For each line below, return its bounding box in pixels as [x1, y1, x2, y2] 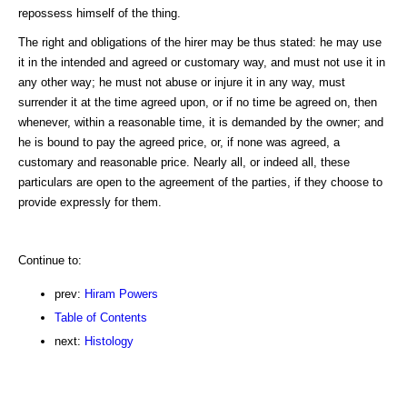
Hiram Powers [84, 286, 158, 301]
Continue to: [18, 253, 82, 267]
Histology [84, 333, 134, 348]
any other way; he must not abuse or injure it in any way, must [18, 74, 345, 89]
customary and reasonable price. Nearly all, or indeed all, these [18, 154, 350, 169]
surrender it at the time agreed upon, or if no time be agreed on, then [18, 94, 377, 109]
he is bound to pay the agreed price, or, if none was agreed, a [18, 134, 340, 149]
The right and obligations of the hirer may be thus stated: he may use [18, 35, 382, 49]
